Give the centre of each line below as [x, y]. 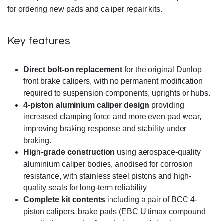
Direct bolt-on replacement [73, 70]
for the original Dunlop [162, 70]
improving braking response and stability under [105, 129]
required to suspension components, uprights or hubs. [117, 93]
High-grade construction [69, 152]
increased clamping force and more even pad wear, [112, 117]
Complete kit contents [64, 200]
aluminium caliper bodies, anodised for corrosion [108, 164]
